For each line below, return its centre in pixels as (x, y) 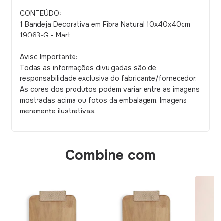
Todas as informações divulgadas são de (88, 68)
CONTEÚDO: (40, 13)
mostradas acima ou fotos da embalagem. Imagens (103, 100)
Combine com (110, 155)
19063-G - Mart (45, 35)
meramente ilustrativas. (58, 111)
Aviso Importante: (49, 57)
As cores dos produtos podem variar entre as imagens (110, 89)
